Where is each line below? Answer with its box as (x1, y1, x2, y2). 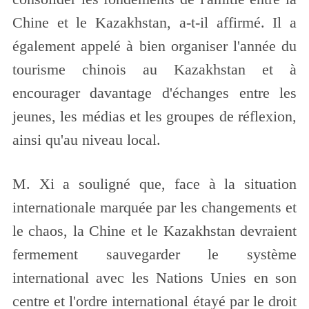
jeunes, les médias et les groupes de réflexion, (12, 108, 297, 125)
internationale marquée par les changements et (12, 199, 297, 216)
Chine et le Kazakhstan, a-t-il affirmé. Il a (12, 14, 297, 31)
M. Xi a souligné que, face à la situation (12, 175, 297, 192)
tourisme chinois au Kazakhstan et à (12, 61, 297, 78)
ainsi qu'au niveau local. (12, 131, 161, 148)
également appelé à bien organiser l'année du (12, 37, 297, 54)
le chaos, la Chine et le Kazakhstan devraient (12, 222, 297, 239)
